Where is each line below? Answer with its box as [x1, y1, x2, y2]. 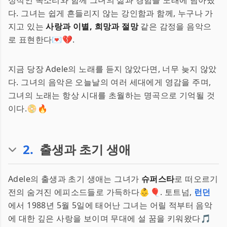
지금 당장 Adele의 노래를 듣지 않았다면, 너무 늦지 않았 [8, 63, 217, 74]
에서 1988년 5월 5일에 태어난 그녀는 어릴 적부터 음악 [8, 200, 213, 211]
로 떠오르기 [174, 173, 218, 184]
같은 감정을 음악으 [138, 21, 212, 32]
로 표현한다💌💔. [8, 34, 75, 45]
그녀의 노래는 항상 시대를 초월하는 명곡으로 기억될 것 [8, 90, 215, 101]
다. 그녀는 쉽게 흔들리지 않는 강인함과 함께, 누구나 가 [8, 8, 213, 19]
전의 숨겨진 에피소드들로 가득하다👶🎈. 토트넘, [8, 186, 194, 198]
